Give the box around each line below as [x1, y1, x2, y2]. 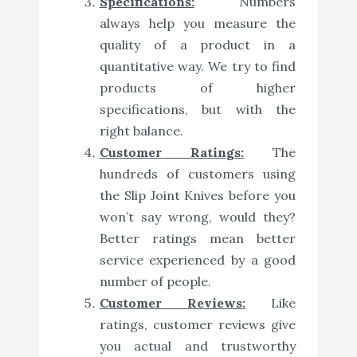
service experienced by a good [99, 251, 296, 268]
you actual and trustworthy [99, 337, 296, 354]
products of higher [99, 79, 296, 96]
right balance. [99, 122, 183, 139]
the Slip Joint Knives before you [99, 186, 296, 203]
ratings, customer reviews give [99, 316, 296, 332]
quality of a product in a [99, 36, 296, 53]
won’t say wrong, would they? [99, 208, 296, 225]
